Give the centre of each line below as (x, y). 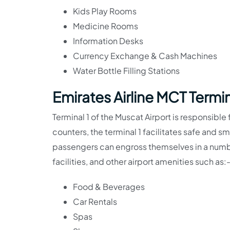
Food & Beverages (109, 186)
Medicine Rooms (106, 26)
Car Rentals (95, 201)
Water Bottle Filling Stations (126, 70)
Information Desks (108, 41)
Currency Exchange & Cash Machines (145, 55)
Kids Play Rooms (105, 11)
